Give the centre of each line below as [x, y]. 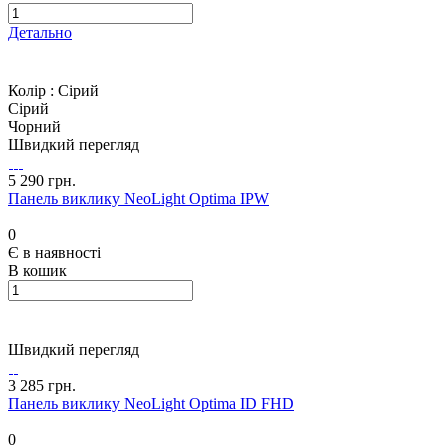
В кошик [37, 271]
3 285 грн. [42, 386]
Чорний [34, 127]
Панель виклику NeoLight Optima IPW [138, 199]
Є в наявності [54, 253]
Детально [40, 33]
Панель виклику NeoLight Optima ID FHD [151, 404]
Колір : [33, 91]
